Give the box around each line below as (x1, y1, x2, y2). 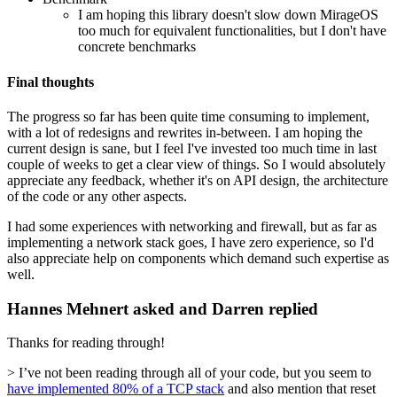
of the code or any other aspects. (7, 188, 187, 204)
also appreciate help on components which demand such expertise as (7, 250, 389, 266)
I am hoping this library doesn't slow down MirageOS (78, 7, 378, 23)
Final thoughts (7, 74, 94, 90)
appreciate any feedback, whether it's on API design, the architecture (7, 172, 388, 188)
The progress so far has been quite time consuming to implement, (7, 108, 370, 124)
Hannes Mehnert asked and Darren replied (7, 299, 318, 318)
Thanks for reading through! (7, 335, 165, 351)
